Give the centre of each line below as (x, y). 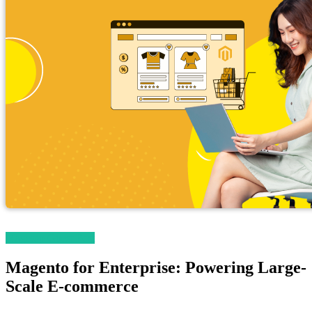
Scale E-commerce (72, 286)
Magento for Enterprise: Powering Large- (156, 267)
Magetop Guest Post (50, 238)
